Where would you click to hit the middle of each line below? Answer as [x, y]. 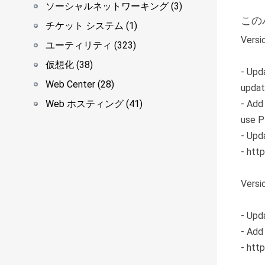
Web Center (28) [80, 84]
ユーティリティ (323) [91, 45]
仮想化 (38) [69, 65]
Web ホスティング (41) [94, 104]
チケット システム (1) [91, 26]
